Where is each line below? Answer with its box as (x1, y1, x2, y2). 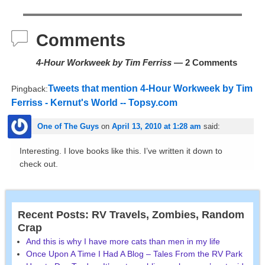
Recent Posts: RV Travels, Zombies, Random (18, 209, 244, 221)
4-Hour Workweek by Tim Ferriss (35, 57, 172, 67)
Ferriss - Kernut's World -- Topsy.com (11, 97, 177, 108)
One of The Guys (37, 122, 99, 131)
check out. (19, 159, 58, 169)
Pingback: (11, 83, 48, 93)
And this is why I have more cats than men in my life (26, 236, 220, 246)
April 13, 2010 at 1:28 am (111, 122, 201, 131)
